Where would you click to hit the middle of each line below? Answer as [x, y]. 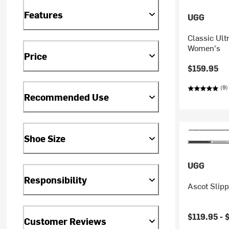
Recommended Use [67, 97]
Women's [204, 48]
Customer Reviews [65, 221]
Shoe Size [45, 139]
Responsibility [56, 180]
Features [44, 14]
